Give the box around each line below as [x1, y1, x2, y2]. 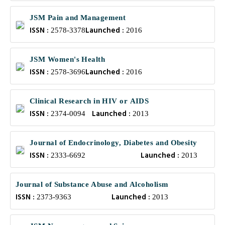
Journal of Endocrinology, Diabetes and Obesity [30, 139, 197, 147]
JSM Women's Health [30, 55, 105, 63]
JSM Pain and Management [30, 14, 126, 22]
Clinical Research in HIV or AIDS [30, 97, 149, 105]
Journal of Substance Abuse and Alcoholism [16, 180, 169, 188]
